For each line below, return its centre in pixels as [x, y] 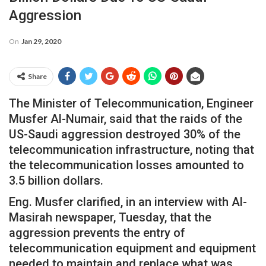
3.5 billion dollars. [56, 180]
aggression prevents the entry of [97, 232]
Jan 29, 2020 [41, 41]
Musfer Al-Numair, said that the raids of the [126, 118]
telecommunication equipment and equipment [132, 248]
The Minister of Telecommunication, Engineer [131, 103]
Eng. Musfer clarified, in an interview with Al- [128, 202]
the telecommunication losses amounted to [126, 165]
